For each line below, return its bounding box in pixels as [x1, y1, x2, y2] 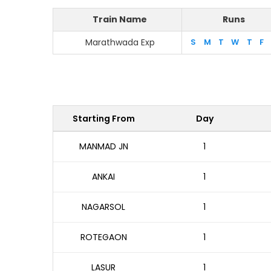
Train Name [93, 13, 147, 25]
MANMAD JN [79, 140, 128, 152]
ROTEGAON [80, 231, 127, 243]
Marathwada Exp [85, 36, 155, 48]
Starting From [72, 113, 135, 125]
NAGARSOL [82, 201, 126, 213]
